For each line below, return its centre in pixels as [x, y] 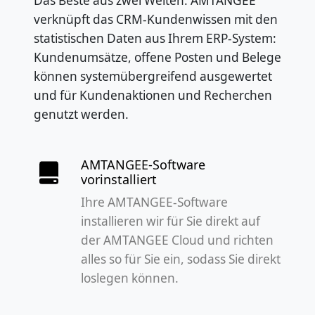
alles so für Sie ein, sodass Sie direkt [181, 259]
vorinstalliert [119, 179]
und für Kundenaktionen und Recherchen [153, 95]
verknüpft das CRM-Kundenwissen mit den [156, 19]
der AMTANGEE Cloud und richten [178, 240]
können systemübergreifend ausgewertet [153, 76]
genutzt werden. [81, 114]
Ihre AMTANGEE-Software [155, 202]
